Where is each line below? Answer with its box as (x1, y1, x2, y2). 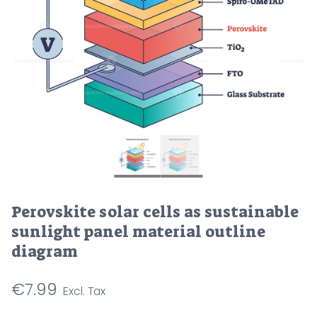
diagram (11, 241, 78, 262)
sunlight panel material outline (11, 221, 265, 242)
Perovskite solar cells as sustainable (11, 201, 299, 222)
